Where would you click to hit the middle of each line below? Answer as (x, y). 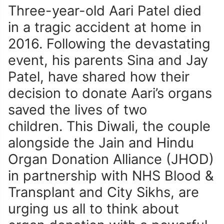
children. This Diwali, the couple (109, 126)
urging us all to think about (93, 209)
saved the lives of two (77, 110)
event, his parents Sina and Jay (108, 60)
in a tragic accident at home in (105, 27)
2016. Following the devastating (109, 44)
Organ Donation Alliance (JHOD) (111, 159)
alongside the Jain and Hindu (101, 143)
